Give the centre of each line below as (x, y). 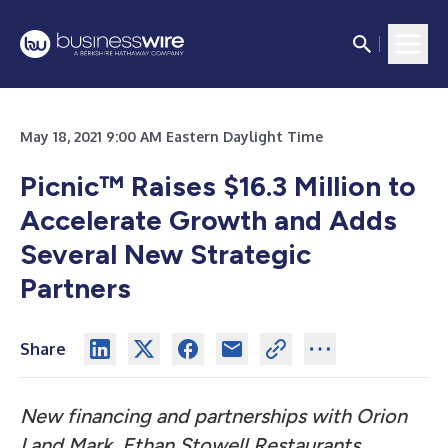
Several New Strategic (165, 254)
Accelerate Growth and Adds (208, 220)
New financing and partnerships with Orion (213, 416)
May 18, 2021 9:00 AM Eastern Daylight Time (171, 136)
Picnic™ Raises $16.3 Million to (218, 186)
